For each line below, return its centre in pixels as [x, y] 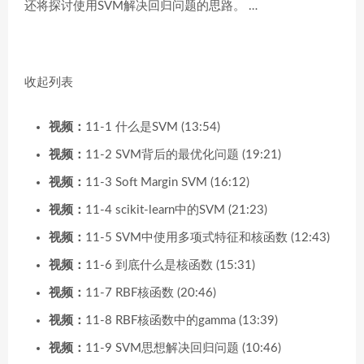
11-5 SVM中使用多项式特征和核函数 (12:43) [208, 237]
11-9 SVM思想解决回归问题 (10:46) [183, 348]
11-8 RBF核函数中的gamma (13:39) [182, 320]
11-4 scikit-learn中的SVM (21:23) [176, 210]
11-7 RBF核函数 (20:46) [151, 292]
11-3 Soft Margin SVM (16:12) [167, 182]
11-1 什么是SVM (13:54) [153, 127]
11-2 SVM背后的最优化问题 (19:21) [183, 154]
